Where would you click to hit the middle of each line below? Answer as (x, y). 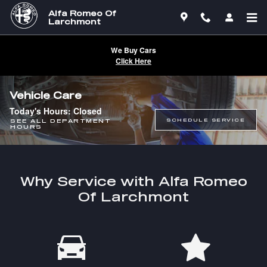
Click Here (133, 61)
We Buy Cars (133, 50)
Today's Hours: (41, 111)
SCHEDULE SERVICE (206, 119)
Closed (88, 111)
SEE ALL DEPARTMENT (60, 121)
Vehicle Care (46, 95)
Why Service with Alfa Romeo (133, 181)
